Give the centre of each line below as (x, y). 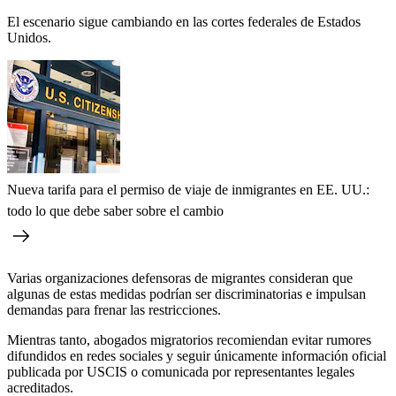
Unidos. (29, 37)
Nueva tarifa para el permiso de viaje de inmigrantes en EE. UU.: (188, 189)
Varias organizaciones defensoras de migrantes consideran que (180, 278)
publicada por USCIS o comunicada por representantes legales (181, 371)
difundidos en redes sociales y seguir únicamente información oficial (197, 355)
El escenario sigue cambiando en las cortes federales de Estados (184, 21)
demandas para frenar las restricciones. (114, 309)
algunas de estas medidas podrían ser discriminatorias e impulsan (187, 293)
